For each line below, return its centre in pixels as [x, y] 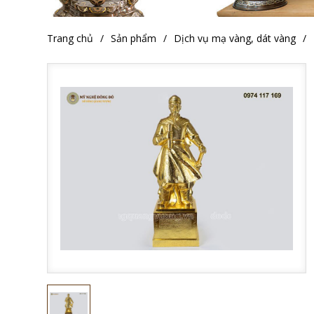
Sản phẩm [134, 39]
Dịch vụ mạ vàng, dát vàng [235, 39]
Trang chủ [70, 39]
